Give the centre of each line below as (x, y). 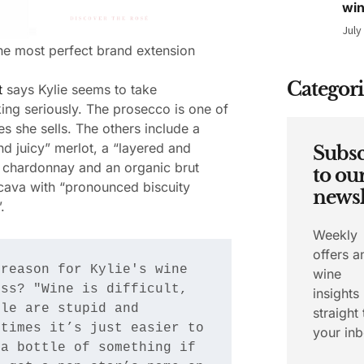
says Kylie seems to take (80, 89)
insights (336, 293)
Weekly (336, 235)
